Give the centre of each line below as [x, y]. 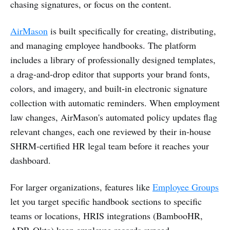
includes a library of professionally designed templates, [113, 59]
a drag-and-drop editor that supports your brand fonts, [110, 74]
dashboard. [31, 160]
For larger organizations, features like [81, 187]
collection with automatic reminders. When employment [115, 102]
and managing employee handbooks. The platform [103, 45]
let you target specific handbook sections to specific [106, 201]
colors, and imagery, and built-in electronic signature [109, 88]
